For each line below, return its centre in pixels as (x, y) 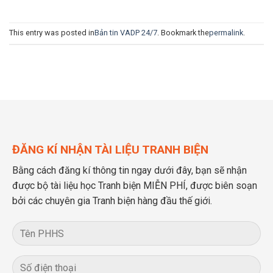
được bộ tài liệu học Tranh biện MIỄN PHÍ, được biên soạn (135, 186)
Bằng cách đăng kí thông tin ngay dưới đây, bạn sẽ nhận (129, 171)
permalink (226, 33)
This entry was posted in (52, 33)
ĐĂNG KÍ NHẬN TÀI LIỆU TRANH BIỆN (110, 149)
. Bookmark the (183, 33)
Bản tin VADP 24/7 (126, 33)
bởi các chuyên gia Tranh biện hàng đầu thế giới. (112, 201)
